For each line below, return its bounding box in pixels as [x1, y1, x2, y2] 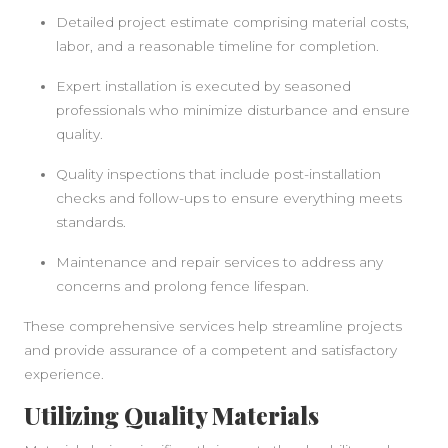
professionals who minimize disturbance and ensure [56, 102, 410, 119]
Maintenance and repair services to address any [56, 254, 383, 271]
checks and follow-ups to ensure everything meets [56, 190, 402, 207]
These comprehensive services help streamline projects [24, 318, 402, 335]
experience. [24, 366, 104, 383]
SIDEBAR [11, 122, 27, 181]
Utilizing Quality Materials [24, 400, 319, 432]
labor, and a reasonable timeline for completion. [56, 38, 379, 55]
